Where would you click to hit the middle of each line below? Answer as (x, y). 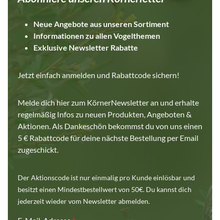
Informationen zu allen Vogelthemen (97, 36)
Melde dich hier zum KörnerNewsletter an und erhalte (108, 102)
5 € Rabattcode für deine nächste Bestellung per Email (108, 138)
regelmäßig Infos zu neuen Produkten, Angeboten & (105, 114)
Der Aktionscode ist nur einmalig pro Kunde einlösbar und (106, 178)
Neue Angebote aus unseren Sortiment (101, 24)
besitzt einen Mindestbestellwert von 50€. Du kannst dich (105, 189)
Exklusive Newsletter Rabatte (86, 47)
